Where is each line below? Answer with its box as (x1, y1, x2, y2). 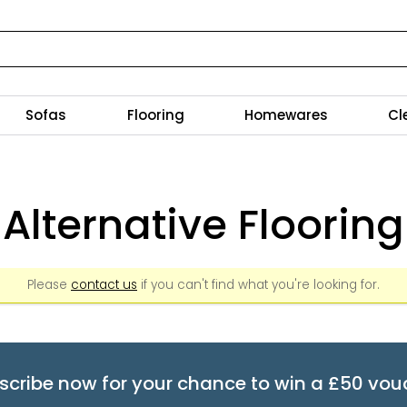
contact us (71, 276, 137, 293)
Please (27, 276, 71, 293)
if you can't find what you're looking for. (137, 276, 380, 293)
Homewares (243, 105, 328, 124)
